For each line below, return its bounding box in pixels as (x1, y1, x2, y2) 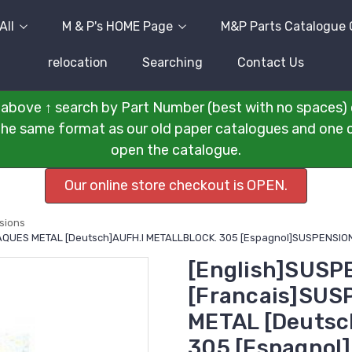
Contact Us (237, 55, 304, 70)
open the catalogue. (111, 141, 241, 159)
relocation (48, 55, 108, 70)
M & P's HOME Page (61, 19, 173, 34)
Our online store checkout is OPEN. (64, 177, 288, 194)
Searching (142, 55, 203, 70)
